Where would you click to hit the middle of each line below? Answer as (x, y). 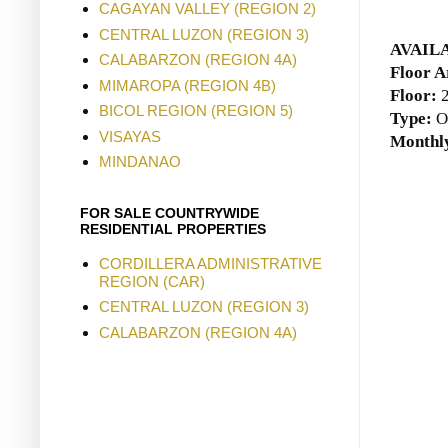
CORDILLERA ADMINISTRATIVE (210, 263)
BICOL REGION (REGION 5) (195, 111)
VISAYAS (129, 136)
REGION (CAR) (151, 281)
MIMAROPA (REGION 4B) (187, 85)
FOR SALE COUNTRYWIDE (169, 212)
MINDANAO (139, 162)
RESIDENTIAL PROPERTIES (173, 228)
